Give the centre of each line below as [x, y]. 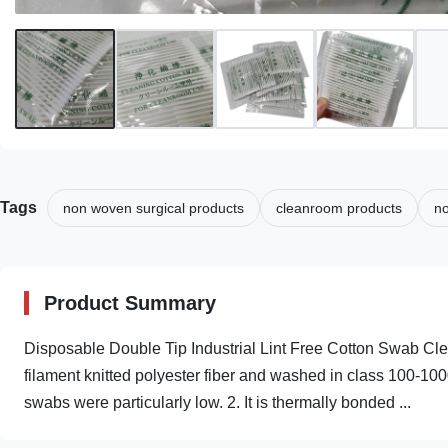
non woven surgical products [153, 208]
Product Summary [130, 303]
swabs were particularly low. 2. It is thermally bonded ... [217, 402]
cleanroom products [339, 208]
